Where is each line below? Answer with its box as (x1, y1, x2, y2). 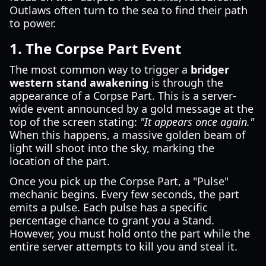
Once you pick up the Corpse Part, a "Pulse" (9, 174, 229, 188)
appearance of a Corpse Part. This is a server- (9, 88, 236, 103)
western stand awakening (9, 75, 148, 90)
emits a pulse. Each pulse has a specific (9, 200, 208, 214)
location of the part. (9, 154, 110, 168)
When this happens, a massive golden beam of (9, 128, 245, 142)
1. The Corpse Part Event (9, 39, 181, 58)
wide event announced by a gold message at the (9, 102, 254, 116)
